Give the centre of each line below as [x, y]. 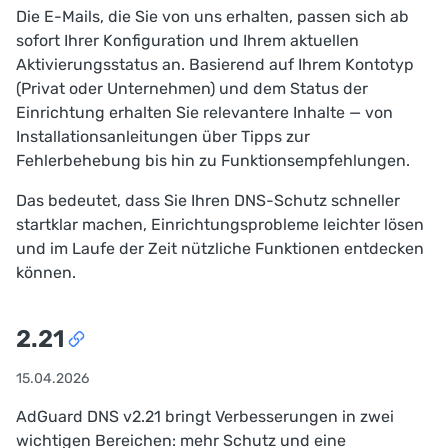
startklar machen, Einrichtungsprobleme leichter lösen [220, 224]
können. [46, 272]
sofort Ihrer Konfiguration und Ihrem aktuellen [187, 40]
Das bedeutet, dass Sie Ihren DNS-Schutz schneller [208, 200]
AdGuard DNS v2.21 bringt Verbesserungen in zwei [205, 416]
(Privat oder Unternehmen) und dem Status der [192, 88]
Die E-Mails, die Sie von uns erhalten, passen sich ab [212, 16]
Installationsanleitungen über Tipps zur [163, 136]
